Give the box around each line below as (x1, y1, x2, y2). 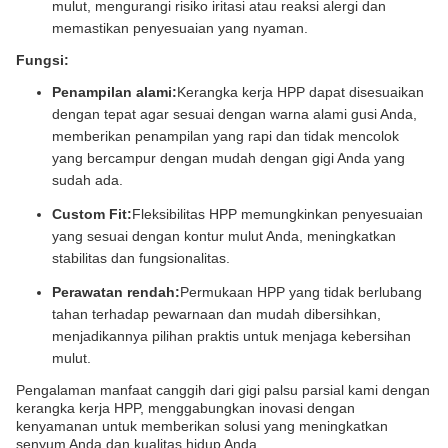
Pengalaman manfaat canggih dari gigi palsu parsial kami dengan (16, 382, 430, 398)
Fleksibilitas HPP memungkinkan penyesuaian (132, 206, 423, 222)
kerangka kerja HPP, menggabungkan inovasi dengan (16, 400, 355, 416)
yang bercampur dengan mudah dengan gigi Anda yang (52, 150, 405, 166)
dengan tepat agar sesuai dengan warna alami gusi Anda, (52, 106, 417, 122)
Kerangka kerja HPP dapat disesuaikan (177, 84, 424, 100)
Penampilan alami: (52, 84, 177, 100)
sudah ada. (52, 172, 123, 188)
